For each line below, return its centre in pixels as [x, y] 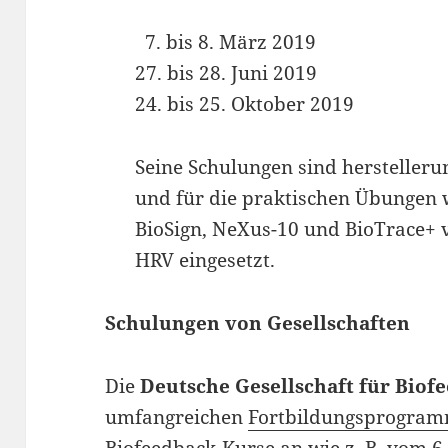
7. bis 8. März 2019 [226, 41]
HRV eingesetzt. [205, 259]
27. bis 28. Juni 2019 [226, 72]
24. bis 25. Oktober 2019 [245, 103]
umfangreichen [177, 416]
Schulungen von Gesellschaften [258, 322]
